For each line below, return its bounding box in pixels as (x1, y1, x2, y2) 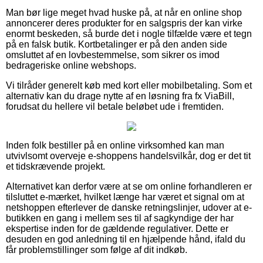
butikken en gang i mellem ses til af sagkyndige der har (6, 213, 234, 223)
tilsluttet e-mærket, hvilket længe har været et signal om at (6, 191, 244, 202)
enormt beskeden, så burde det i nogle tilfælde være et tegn (6, 28, 252, 39)
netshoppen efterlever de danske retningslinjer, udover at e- (6, 202, 252, 213)
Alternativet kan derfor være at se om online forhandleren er (6, 181, 252, 191)
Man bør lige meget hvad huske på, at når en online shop (6, 7, 242, 18)
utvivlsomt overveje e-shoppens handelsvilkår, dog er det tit (6, 150, 251, 161)
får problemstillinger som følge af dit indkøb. (6, 244, 187, 255)
